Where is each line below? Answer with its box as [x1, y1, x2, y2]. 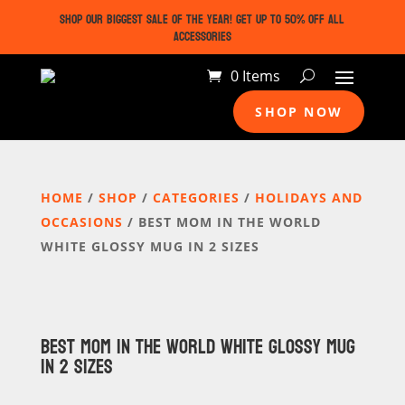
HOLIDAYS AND [254, 189, 363, 206]
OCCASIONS [40, 213, 123, 231]
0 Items [231, 66, 281, 86]
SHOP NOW [255, 103, 344, 120]
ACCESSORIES [173, 25, 231, 48]
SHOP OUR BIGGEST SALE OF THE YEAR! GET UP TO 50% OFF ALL [60, 8, 345, 31]
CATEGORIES [152, 189, 240, 206]
